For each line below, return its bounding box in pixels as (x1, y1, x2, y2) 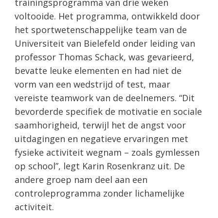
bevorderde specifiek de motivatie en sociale (15, 105, 202, 117)
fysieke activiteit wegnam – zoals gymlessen (15, 146, 200, 158)
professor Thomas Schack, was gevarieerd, (15, 51, 194, 63)
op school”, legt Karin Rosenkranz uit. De (15, 160, 185, 172)
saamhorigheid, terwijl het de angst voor (15, 119, 186, 131)
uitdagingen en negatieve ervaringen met (15, 132, 188, 145)
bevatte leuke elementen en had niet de (15, 64, 182, 76)
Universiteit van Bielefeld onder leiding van (15, 37, 195, 49)
